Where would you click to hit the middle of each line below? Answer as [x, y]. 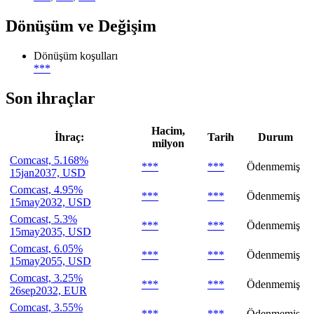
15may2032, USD [50, 202]
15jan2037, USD [48, 172]
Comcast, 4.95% [46, 189]
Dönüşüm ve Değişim [81, 26]
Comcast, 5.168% [49, 160]
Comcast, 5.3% [43, 219]
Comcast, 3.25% [46, 278]
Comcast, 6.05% [46, 248]
